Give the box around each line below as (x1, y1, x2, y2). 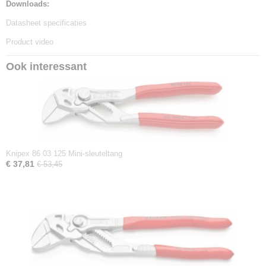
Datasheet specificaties (6, 18, 87, 27)
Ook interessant (6, 61, 87, 72)
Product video (6, 37, 53, 46)
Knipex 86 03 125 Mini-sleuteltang (6, 149, 122, 158)
